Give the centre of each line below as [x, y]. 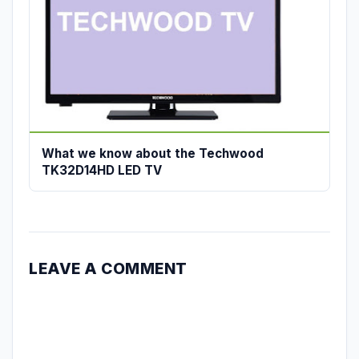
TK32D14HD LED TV [102, 170]
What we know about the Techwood [153, 153]
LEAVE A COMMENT [108, 268]
